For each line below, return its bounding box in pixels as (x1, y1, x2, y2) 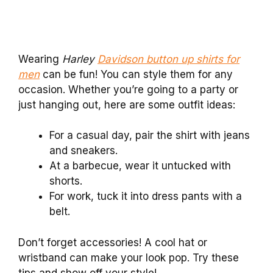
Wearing (18, 52, 62, 65)
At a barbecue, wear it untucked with (49, 160, 231, 172)
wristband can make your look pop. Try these (18, 251, 239, 264)
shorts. (49, 175, 82, 188)
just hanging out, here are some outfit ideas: (18, 98, 235, 111)
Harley (62, 52, 97, 65)
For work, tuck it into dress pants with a (49, 190, 242, 203)
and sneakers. (49, 144, 118, 157)
